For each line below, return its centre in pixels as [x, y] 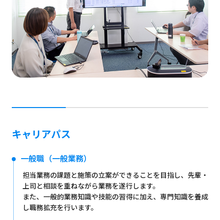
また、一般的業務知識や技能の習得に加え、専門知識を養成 [115, 196]
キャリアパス [41, 134]
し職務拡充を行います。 [60, 207]
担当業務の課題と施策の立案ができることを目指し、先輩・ [115, 175]
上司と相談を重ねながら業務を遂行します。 [91, 185]
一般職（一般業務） [56, 158]
